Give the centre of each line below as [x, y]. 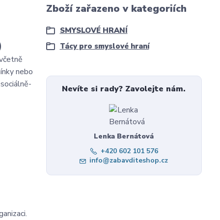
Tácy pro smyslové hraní [104, 46]
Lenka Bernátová [124, 136]
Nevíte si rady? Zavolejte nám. [124, 89]
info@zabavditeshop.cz [129, 160]
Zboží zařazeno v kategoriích [116, 9]
